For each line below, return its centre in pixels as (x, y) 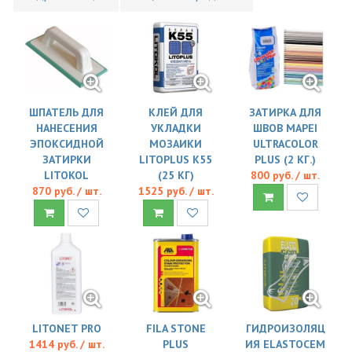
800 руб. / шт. (286, 175)
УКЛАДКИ (176, 128)
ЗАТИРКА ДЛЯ (286, 112)
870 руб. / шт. (66, 191)
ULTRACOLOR (285, 143)
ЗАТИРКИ (66, 159)
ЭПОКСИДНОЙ (66, 143)
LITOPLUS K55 (176, 159)
